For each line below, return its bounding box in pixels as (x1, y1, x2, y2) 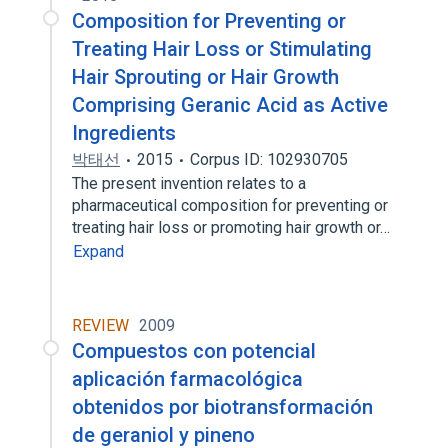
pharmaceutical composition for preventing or (72, 196, 388, 215)
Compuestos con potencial (72, 339, 316, 363)
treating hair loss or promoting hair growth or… (72, 218, 394, 237)
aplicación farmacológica (72, 367, 303, 391)
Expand (73, 242, 124, 261)
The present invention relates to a (72, 174, 306, 193)
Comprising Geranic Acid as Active (72, 93, 388, 117)
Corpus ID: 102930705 (190, 150, 348, 169)
